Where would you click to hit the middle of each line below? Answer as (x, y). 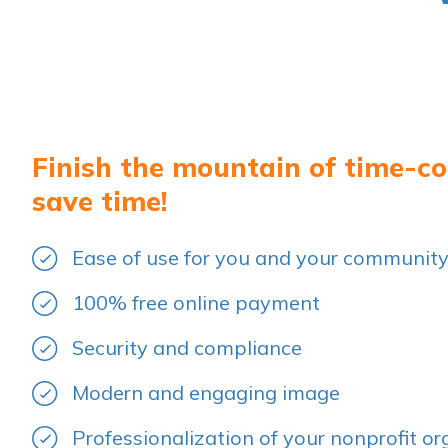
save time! (99, 201)
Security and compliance (187, 348)
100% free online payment (196, 303)
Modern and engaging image (206, 393)
